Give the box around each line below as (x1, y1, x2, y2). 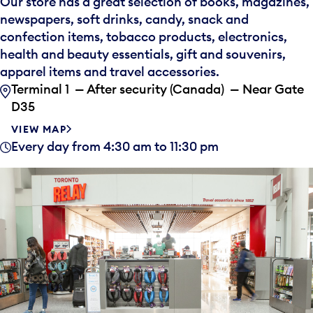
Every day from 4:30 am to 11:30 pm (11, 138, 219, 155)
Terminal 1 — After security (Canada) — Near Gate (11, 81, 304, 98)
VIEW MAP (11, 123, 67, 136)
